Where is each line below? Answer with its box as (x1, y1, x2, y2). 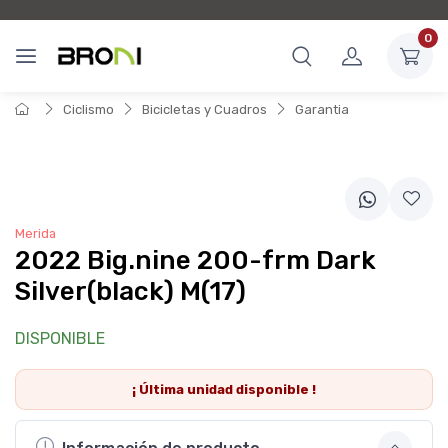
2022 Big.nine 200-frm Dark (15, 245, 376, 276)
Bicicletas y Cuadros (142, 102, 267, 117)
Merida (15, 226, 56, 241)
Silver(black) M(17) (15, 276, 246, 307)
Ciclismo (63, 102, 114, 117)
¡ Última (132, 382, 187, 397)
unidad (187, 382, 233, 397)
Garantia (295, 102, 349, 117)
